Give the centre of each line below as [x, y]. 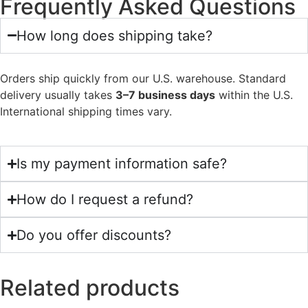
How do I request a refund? [105, 200]
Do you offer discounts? [94, 235]
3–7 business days [165, 95]
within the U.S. [254, 95]
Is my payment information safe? [122, 164]
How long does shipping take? [114, 35]
